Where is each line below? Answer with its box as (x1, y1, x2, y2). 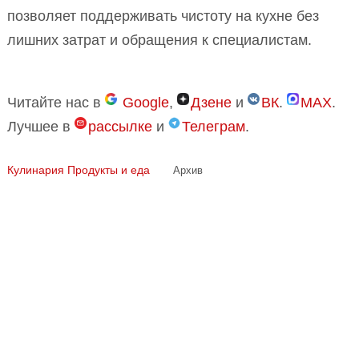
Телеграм (182, 119, 245, 135)
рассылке (88, 119, 152, 135)
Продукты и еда (67, 163, 150, 177)
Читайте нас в (7, 95, 105, 111)
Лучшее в (7, 119, 75, 135)
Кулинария (7, 163, 64, 177)
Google (123, 95, 169, 111)
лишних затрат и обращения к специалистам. (7, 32, 312, 49)
